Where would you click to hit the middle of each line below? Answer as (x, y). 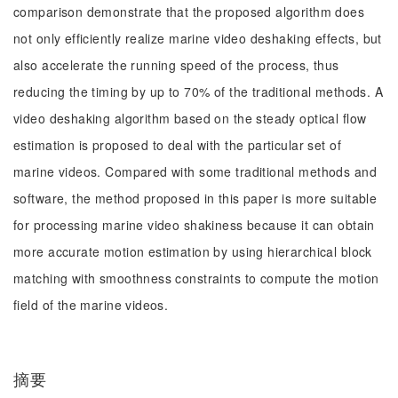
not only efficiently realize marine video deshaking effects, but (198, 38)
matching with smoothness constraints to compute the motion (196, 278)
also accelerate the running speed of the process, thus (176, 65)
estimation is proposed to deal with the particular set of (177, 145)
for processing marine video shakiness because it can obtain (194, 225)
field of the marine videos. (91, 305)
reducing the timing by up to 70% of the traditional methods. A (199, 92)
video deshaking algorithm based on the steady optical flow (190, 118)
